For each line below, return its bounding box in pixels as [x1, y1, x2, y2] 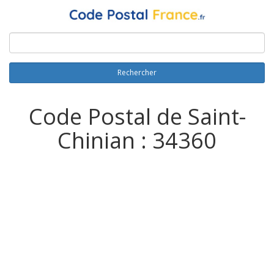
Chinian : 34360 [57, 125, 217, 156]
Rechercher [117, 67, 157, 78]
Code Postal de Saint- [28, 102, 246, 132]
